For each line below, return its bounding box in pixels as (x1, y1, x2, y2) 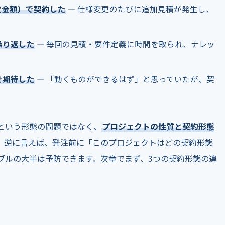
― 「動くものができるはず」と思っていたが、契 (35, 73, 214, 84)
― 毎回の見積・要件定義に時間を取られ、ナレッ (35, 38, 215, 49)
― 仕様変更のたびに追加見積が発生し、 (66, 3, 214, 14)
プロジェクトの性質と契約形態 (102, 120, 214, 132)
